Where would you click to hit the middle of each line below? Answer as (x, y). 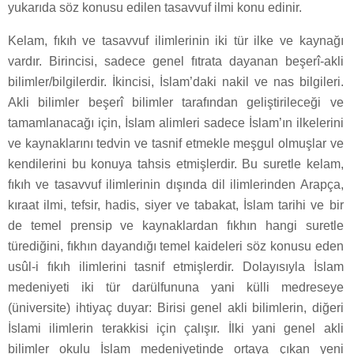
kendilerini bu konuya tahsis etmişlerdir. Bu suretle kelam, (176, 164)
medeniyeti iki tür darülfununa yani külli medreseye (176, 287)
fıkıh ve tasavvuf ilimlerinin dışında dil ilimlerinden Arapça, (176, 184)
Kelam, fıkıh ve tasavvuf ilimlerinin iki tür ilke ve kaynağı (176, 40)
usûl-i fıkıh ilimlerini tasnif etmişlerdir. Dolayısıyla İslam (176, 266)
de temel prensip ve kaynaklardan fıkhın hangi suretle (176, 225)
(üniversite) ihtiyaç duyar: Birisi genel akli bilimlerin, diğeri (176, 307)
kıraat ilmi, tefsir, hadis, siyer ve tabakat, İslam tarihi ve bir (176, 205)
